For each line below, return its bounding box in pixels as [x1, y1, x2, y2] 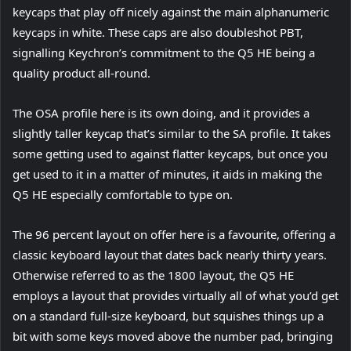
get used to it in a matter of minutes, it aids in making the [13, 165, 322, 182]
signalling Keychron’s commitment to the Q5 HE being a [13, 44, 315, 60]
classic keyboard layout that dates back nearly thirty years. [13, 246, 327, 262]
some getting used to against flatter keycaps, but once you [13, 145, 327, 161]
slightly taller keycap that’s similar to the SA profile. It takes [13, 125, 331, 141]
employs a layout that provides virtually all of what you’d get [13, 287, 338, 303]
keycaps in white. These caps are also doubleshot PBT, [13, 24, 303, 40]
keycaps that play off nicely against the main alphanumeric [13, 3, 329, 20]
